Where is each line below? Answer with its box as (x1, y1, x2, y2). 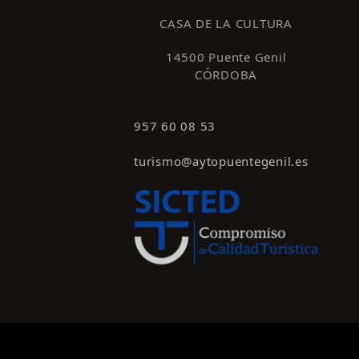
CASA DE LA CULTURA (159, 14, 292, 31)
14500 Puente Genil (165, 48, 287, 65)
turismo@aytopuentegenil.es (134, 152, 309, 169)
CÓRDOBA (194, 66, 258, 83)
